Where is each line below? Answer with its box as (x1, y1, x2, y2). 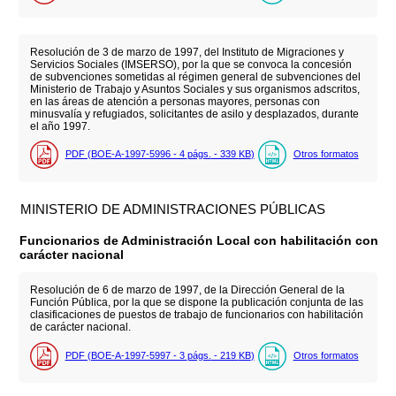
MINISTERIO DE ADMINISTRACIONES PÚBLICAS (20, 202, 326, 217)
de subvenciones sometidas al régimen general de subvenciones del (29, 70, 361, 83)
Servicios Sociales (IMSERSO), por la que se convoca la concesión (29, 57, 352, 71)
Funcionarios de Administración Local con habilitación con (19, 232, 379, 247)
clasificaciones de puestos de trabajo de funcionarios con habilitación (29, 308, 363, 322)
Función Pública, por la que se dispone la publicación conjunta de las (29, 296, 363, 309)
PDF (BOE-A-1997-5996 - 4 (65, 148, 187, 160)
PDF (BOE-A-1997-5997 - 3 (65, 349, 187, 361)
